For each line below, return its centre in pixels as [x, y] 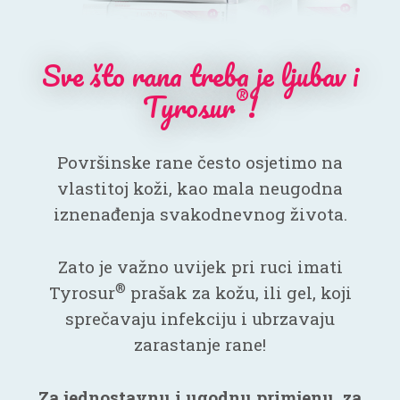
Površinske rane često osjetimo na [200, 162]
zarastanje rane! [200, 345]
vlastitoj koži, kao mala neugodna [200, 188]
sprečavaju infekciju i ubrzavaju [200, 319]
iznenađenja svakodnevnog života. [200, 214]
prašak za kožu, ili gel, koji [238, 293]
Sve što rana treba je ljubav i [200, 76]
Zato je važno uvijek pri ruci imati [200, 267]
